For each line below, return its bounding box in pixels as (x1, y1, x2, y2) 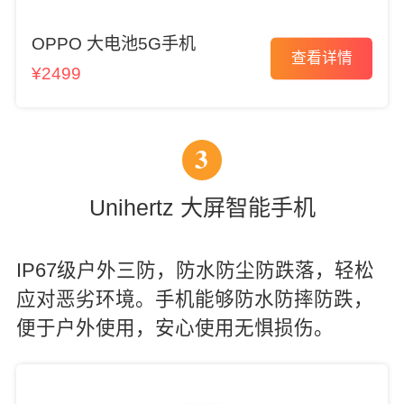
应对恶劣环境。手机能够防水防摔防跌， (15, 289, 373, 311)
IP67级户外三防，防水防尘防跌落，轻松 (15, 260, 374, 282)
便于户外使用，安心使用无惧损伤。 (15, 317, 334, 340)
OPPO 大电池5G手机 (31, 34, 196, 54)
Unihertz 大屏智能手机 (88, 194, 316, 220)
